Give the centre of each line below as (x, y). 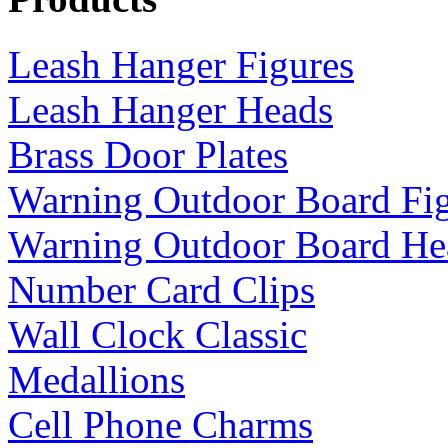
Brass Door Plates (148, 154)
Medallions (96, 379)
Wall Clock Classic (157, 334)
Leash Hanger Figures (181, 64)
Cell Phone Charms (160, 424)
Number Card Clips (161, 289)
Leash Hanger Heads (170, 109)
